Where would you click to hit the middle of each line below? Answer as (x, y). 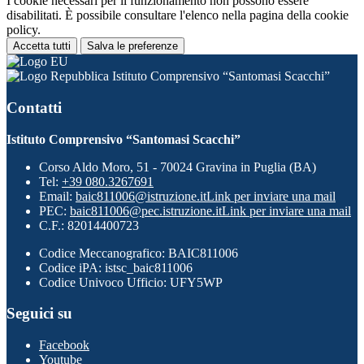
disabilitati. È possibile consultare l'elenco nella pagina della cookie (178, 15)
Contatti (34, 107)
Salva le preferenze (132, 46)
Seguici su (39, 314)
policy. (24, 30)
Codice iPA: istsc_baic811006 (116, 267)
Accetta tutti (42, 46)
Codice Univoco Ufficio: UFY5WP (131, 282)
